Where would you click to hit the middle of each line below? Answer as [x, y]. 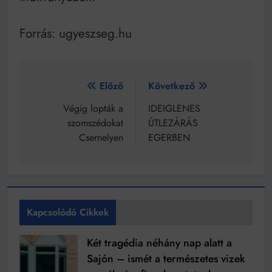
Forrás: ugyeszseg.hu [76, 33]
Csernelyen [101, 138]
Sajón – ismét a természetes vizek [166, 259]
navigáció [64, 111]
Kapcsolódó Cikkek [68, 212]
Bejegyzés [67, 89]
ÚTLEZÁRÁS [173, 123]
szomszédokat [95, 123]
